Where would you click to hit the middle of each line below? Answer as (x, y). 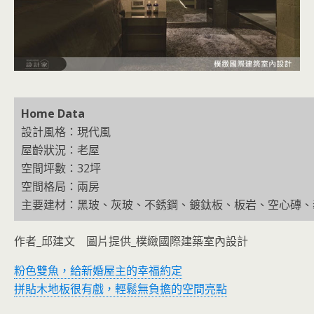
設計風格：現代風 (66, 132)
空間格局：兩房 (60, 186)
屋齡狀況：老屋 (60, 150)
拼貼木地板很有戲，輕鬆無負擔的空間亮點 (121, 289)
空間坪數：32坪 (61, 168)
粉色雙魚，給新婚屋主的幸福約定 (98, 271)
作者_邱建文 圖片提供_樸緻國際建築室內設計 (131, 241)
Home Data (53, 114)
